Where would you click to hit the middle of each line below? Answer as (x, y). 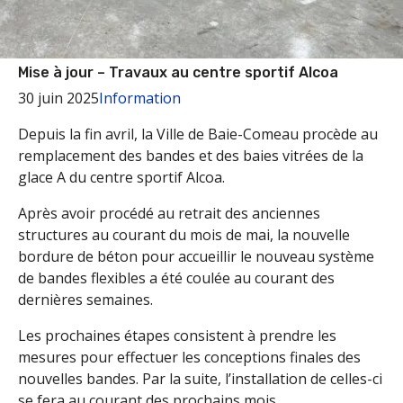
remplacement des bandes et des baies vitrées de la (191, 156)
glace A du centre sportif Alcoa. (121, 178)
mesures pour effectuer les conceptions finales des (189, 358)
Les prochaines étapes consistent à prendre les (177, 336)
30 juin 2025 (58, 99)
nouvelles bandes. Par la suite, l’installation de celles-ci (200, 379)
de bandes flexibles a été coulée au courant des (176, 278)
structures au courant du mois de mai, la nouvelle (184, 235)
